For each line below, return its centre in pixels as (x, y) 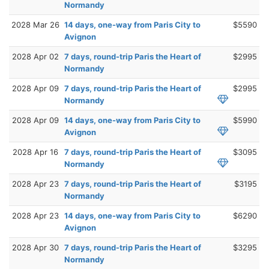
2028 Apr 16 (35, 152)
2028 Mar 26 (35, 24)
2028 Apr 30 (35, 247)
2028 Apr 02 (35, 56)
